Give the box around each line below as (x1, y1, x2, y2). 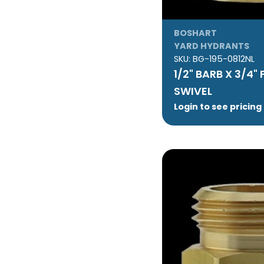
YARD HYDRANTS (173, 39, 249, 52)
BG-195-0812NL (192, 52, 255, 65)
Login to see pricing (173, 100, 262, 113)
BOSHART (173, 27, 217, 39)
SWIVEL (173, 83, 212, 98)
